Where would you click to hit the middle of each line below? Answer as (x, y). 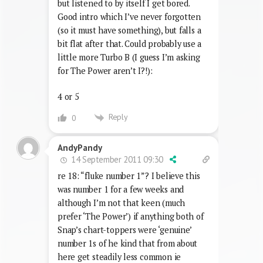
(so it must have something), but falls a (129, 30)
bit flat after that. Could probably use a (130, 43)
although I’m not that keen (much (122, 203)
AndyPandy (80, 147)
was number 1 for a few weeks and (121, 189)
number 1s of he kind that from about (128, 243)
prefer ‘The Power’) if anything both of (131, 216)
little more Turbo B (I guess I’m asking (129, 57)
